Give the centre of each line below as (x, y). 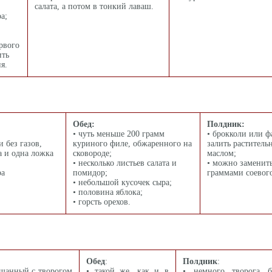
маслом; (222, 153)
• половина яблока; (108, 192)
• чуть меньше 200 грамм (119, 134)
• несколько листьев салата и (125, 163)
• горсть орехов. (102, 202)
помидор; (90, 173)
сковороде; (92, 153)
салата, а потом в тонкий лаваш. (94, 6)
